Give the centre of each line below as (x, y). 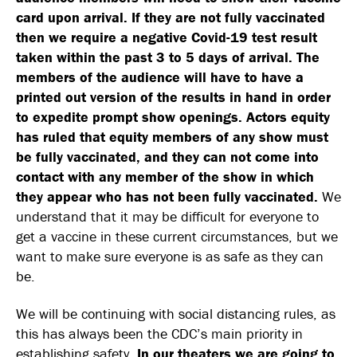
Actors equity (288, 116)
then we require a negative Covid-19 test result (167, 37)
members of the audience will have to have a (160, 76)
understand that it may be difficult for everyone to (167, 216)
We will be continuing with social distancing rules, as (176, 314)
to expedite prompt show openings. (129, 116)
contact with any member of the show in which (165, 176)
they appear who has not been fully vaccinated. (169, 196)
